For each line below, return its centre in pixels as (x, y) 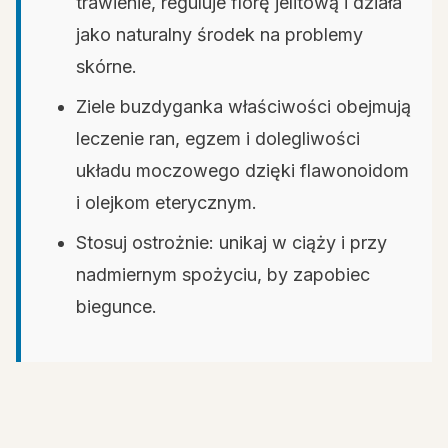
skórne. (106, 66)
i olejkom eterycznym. (166, 202)
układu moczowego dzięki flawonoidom (242, 170)
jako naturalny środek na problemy (219, 34)
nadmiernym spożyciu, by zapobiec (223, 274)
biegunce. (116, 306)
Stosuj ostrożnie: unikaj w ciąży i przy (231, 242)
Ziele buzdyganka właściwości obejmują (243, 106)
